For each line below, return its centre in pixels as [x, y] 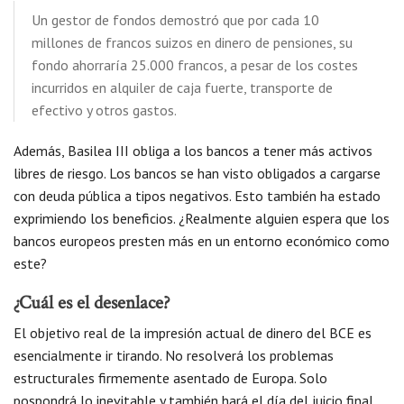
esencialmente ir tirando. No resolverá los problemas [174, 355]
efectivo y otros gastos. [104, 110]
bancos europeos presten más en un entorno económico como [202, 241]
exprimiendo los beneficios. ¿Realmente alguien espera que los [202, 218]
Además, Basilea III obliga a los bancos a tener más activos [193, 151]
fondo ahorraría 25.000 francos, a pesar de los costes [195, 65]
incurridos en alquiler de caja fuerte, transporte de [182, 87]
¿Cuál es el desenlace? [92, 304]
